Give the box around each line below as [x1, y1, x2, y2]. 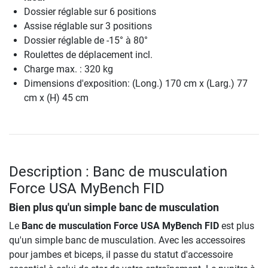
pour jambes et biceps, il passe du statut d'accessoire [9, 248, 233, 260]
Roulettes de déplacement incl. [24, 48, 153, 60]
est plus [219, 220, 254, 232]
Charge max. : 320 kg [24, 63, 113, 75]
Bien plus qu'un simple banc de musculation [9, 201, 219, 214]
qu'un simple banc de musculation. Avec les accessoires [9, 234, 245, 246]
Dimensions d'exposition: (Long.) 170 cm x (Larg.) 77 [24, 77, 248, 89]
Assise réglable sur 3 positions [24, 20, 152, 32]
